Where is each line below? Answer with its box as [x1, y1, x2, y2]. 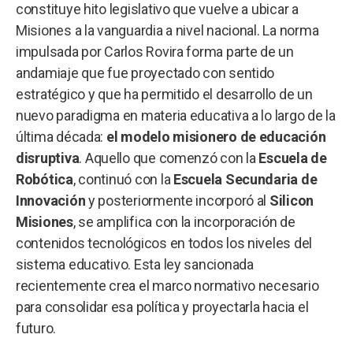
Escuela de [258, 149, 327, 166]
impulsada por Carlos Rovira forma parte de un [16, 43, 294, 60]
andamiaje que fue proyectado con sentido [16, 64, 275, 81]
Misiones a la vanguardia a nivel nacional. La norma [16, 21, 319, 39]
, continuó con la [72, 170, 173, 188]
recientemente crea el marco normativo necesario [16, 277, 319, 294]
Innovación [16, 191, 89, 209]
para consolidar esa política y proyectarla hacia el [16, 298, 309, 315]
